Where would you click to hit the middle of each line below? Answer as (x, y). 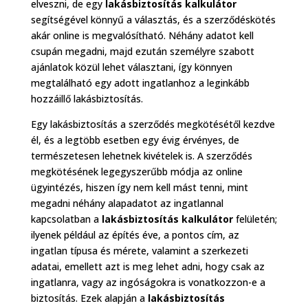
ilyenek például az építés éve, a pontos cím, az (135, 234)
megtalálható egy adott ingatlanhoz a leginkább (140, 82)
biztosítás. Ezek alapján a (89, 298)
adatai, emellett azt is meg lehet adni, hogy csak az (147, 266)
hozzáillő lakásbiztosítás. (87, 98)
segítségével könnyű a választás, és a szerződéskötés (153, 19)
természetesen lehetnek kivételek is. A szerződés (141, 155)
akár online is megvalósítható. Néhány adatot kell (142, 35)
